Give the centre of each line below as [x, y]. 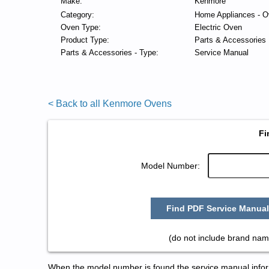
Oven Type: [80, 27]
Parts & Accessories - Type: [109, 53]
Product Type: [85, 40]
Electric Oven [218, 27]
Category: [77, 15]
